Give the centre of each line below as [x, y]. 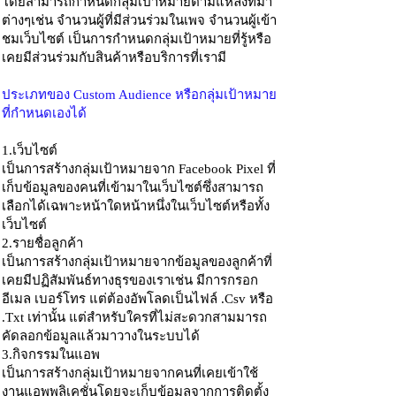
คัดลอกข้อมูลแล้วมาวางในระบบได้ [101, 336]
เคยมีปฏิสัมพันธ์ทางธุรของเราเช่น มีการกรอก [130, 280]
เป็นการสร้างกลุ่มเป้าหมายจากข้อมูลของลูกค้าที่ [137, 262]
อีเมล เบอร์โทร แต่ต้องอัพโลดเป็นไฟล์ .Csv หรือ [137, 299]
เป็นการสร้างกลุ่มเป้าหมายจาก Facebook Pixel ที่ [139, 169]
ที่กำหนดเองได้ [44, 113]
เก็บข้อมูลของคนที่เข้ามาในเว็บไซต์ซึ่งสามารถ [133, 187]
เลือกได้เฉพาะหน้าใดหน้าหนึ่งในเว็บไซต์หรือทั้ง [136, 206]
